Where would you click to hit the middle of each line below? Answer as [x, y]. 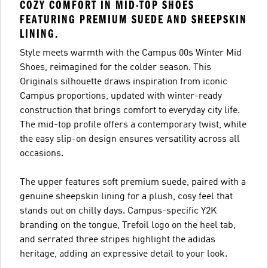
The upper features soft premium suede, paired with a [133, 182]
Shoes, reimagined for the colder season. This [115, 67]
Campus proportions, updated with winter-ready [121, 96]
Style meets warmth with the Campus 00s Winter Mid [131, 53]
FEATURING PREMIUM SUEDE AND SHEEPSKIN [133, 19]
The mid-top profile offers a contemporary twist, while [133, 125]
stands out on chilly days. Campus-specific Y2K [118, 211]
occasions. [42, 153]
